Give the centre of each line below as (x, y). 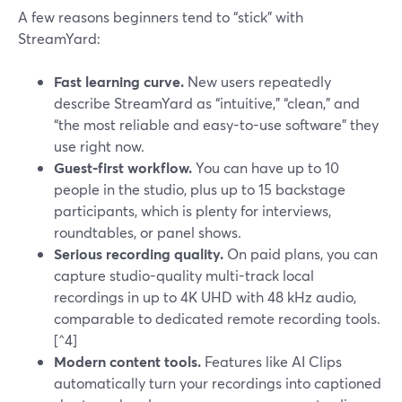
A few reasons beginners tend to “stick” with (161, 17)
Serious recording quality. (139, 253)
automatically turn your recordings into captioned (218, 383)
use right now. (99, 146)
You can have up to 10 (266, 167)
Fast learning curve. (119, 81)
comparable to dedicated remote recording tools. (217, 318)
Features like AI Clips (271, 361)
